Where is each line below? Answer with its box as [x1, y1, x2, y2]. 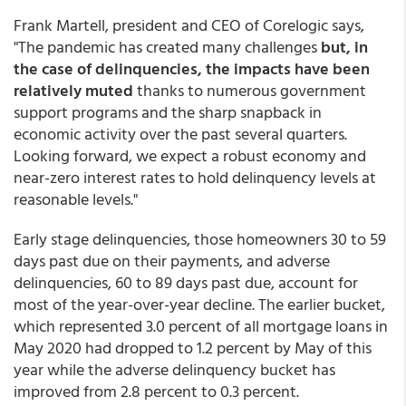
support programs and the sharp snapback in [14, 100, 322, 124]
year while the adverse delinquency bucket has [14, 357, 335, 382]
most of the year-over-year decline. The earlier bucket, [14, 292, 385, 316]
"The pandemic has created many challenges [14, 34, 321, 59]
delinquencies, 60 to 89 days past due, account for [14, 270, 358, 295]
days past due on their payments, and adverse [14, 248, 330, 273]
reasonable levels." [14, 187, 138, 211]
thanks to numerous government [137, 78, 366, 102]
